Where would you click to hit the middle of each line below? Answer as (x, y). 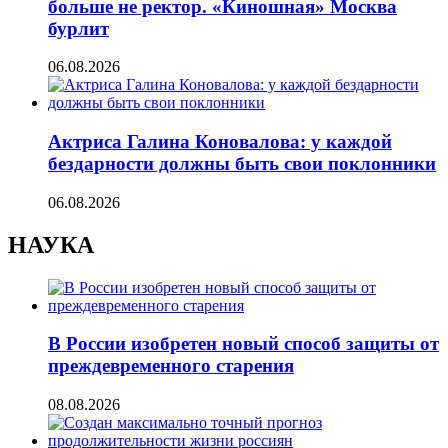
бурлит (78, 28)
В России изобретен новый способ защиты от (243, 344)
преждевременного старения (171, 366)
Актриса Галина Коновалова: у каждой (220, 142)
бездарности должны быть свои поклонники (242, 164)
